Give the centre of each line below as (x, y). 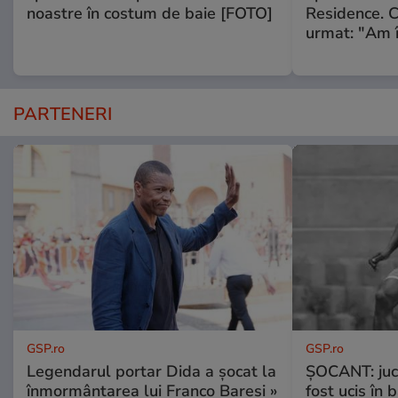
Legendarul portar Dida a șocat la (151, 371)
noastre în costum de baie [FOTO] (150, 13)
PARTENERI (63, 114)
